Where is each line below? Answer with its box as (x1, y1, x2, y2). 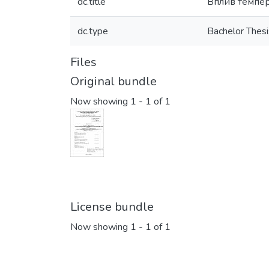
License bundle (70, 199, 154, 216)
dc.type (77, 25, 108, 38)
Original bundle (70, 73, 157, 89)
